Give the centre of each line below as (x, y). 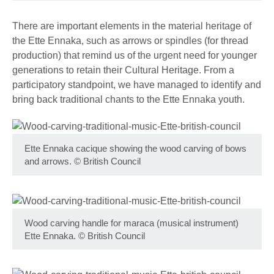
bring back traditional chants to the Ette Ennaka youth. (128, 100)
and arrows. (48, 161)
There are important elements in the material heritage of (132, 26)
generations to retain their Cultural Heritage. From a (123, 70)
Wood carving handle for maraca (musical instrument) (131, 223)
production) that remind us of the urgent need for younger (135, 56)
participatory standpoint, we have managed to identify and (137, 85)
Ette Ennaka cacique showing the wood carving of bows (135, 149)
